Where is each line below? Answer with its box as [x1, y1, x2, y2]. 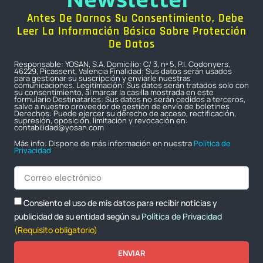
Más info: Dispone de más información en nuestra [14, 137, 192, 149]
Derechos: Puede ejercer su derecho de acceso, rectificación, [14, 108, 236, 119]
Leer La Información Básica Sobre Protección [16, 25, 247, 39]
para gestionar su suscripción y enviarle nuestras [14, 73, 191, 84]
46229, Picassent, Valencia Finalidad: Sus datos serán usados [14, 66, 232, 77]
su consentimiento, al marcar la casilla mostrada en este [14, 87, 214, 98]
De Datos [108, 38, 155, 52]
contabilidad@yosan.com [14, 122, 104, 133]
